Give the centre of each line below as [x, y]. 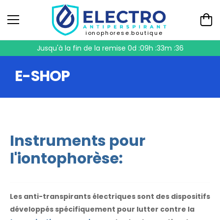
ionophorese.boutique [124, 33]
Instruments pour [78, 141]
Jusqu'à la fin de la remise [82, 48]
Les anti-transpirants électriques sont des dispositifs [110, 196]
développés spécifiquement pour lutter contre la [102, 209]
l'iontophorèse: [66, 158]
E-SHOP [42, 76]
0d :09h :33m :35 [155, 48]
